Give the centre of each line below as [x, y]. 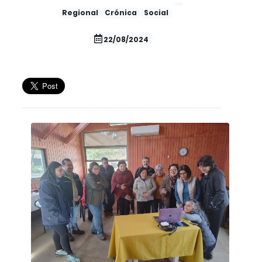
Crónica [121, 13]
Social [156, 13]
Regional [80, 13]
